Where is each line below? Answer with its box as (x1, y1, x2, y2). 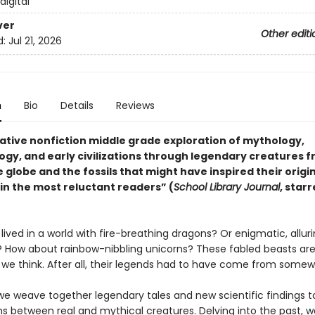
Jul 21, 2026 (8, 34, 62, 49)
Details (60, 98, 94, 112)
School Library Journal (173, 180, 280, 194)
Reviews (115, 98, 155, 112)
